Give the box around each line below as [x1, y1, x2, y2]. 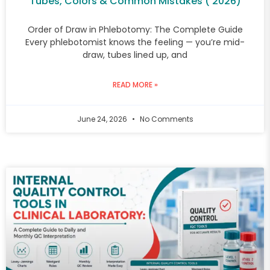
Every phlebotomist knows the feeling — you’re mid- [25, 36, 245, 48]
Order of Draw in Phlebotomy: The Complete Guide [27, 23, 243, 36]
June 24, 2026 [77, 113, 129, 124]
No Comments [137, 113, 193, 124]
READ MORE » [112, 79, 158, 90]
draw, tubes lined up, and [83, 48, 187, 61]
